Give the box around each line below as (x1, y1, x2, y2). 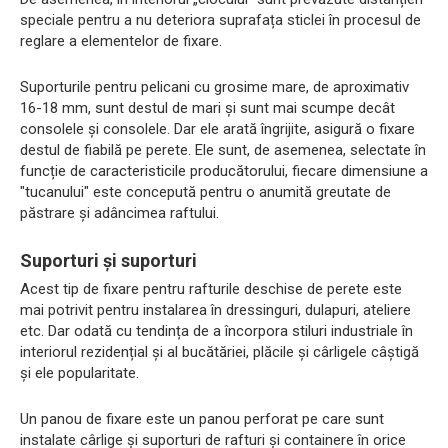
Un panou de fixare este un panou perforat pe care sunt (20, 410, 384, 429)
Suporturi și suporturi (20, 250, 197, 272)
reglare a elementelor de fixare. (20, 32, 222, 51)
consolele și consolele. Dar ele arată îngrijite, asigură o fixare (20, 120, 415, 139)
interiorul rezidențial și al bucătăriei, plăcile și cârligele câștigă (20, 343, 419, 362)
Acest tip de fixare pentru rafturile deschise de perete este (20, 280, 402, 299)
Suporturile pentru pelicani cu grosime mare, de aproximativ (20, 78, 409, 97)
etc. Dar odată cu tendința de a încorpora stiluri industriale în (20, 322, 413, 341)
